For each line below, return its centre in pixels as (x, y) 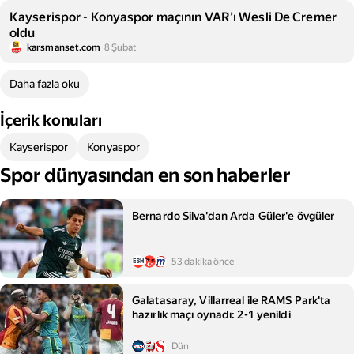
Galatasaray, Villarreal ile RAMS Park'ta (232, 300)
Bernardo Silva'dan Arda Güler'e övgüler (233, 216)
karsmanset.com (64, 47)
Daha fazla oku (45, 84)
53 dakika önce (203, 262)
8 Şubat (120, 47)
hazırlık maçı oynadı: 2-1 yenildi (211, 314)
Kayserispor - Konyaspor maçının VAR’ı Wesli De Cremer (173, 17)
